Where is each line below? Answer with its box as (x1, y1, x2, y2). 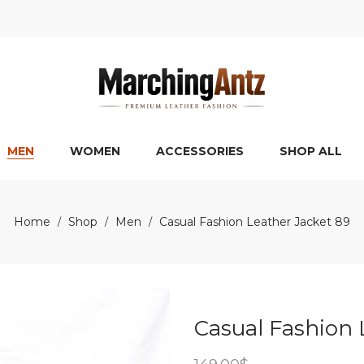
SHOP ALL (279, 144, 342, 158)
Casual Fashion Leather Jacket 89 (159, 214, 350, 229)
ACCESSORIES (156, 144, 244, 158)
